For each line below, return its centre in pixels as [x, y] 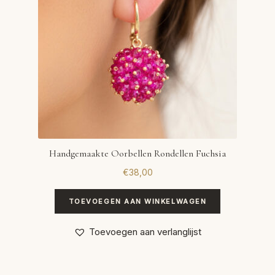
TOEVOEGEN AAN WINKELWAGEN [137, 201]
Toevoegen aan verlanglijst [145, 232]
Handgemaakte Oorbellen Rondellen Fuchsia [137, 154]
